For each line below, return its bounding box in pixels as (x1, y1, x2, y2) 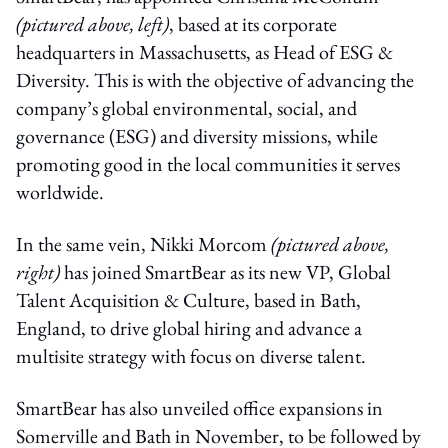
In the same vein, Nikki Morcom (16, 230, 271, 257)
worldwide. (16, 178, 104, 205)
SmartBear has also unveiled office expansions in (16, 394, 383, 421)
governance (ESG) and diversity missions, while (16, 122, 378, 149)
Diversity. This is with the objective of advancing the (16, 66, 414, 93)
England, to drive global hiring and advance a (16, 314, 362, 341)
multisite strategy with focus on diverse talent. (16, 342, 366, 369)
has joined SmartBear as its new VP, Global (60, 258, 391, 285)
